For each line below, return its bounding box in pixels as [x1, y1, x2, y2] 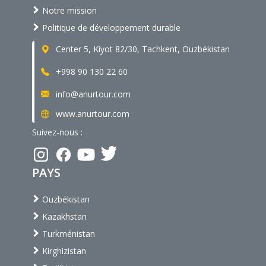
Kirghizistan [40, 245, 86, 257]
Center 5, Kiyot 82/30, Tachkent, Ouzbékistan [53, 43, 230, 55]
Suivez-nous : [32, 126, 83, 138]
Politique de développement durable [40, 22, 180, 34]
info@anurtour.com [53, 88, 131, 100]
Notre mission [40, 5, 97, 17]
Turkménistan [40, 228, 95, 240]
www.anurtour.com [53, 108, 129, 120]
